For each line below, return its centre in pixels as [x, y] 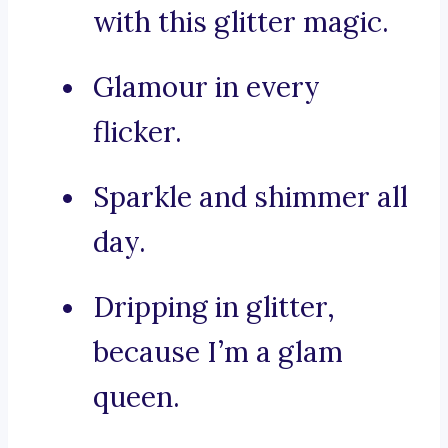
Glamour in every [206, 87]
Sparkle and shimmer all [250, 197]
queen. [136, 397]
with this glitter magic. [241, 22]
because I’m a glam [218, 352]
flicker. [137, 132]
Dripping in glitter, [214, 307]
